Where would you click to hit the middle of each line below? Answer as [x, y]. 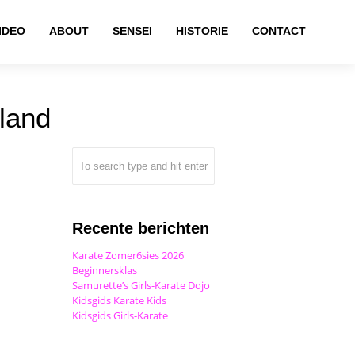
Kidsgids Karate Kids [119, 300]
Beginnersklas [105, 270]
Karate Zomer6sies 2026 [128, 255]
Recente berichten [141, 228]
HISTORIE [202, 31]
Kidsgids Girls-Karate [120, 315]
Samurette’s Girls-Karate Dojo [141, 285]
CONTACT [279, 31]
